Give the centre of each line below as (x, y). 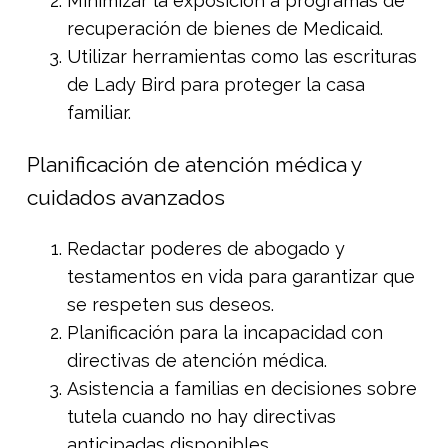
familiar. (99, 112)
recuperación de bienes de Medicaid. (225, 28)
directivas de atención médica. (197, 360)
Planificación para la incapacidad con (225, 332)
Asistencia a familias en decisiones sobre (242, 388)
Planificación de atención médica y (194, 164)
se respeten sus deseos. (170, 304)
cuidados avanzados (126, 197)
